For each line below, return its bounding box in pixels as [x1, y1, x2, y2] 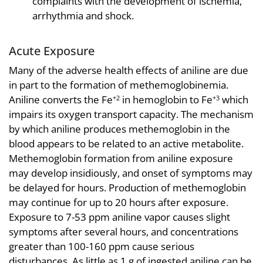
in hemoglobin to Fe [120, 93, 213, 107]
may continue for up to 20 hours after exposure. [9, 195, 228, 210]
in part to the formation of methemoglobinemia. [9, 78, 228, 92]
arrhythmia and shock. [32, 8, 134, 22]
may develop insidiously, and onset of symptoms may [9, 166, 252, 180]
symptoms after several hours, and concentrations [9, 225, 238, 239]
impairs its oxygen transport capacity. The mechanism [9, 107, 254, 122]
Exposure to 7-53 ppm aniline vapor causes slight [9, 210, 230, 224]
